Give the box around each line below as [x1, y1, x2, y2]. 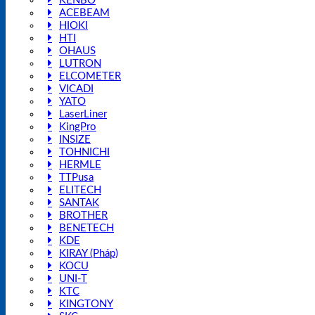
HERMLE [59, 159, 101, 170]
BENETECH [59, 222, 114, 233]
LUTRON [59, 58, 101, 69]
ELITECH [59, 184, 101, 195]
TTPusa [59, 172, 94, 183]
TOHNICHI [59, 146, 110, 157]
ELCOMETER [59, 70, 121, 82]
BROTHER [59, 210, 108, 221]
